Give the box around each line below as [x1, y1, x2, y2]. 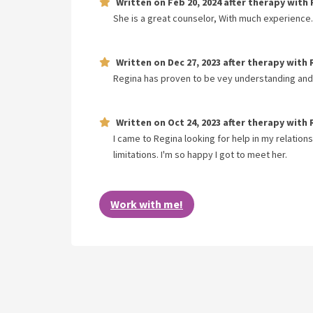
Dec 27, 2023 [168, 56, 221, 68]
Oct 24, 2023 [168, 116, 221, 129]
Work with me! [110, 197, 183, 211]
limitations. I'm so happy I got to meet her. [113, 148, 287, 161]
